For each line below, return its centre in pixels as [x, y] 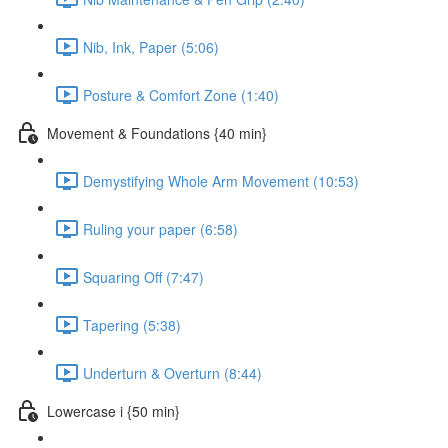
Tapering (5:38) [132, 324]
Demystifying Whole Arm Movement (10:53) [221, 180]
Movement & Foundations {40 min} [157, 132]
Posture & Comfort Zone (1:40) [181, 94]
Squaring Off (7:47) [143, 276]
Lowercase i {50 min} [113, 410]
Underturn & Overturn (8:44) [172, 372]
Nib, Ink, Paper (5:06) [151, 46]
